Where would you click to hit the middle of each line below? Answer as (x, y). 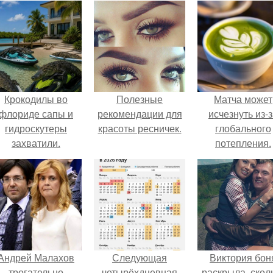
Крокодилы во (36, 99)
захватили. (36, 143)
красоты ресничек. (140, 128)
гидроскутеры (36, 128)
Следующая (140, 257)
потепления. (243, 143)
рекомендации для (140, 114)
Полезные (140, 99)
